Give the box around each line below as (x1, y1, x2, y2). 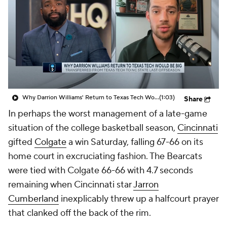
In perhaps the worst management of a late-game (8, 108, 207, 120)
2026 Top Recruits (115, 16, 182, 26)
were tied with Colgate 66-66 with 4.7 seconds (8, 165, 193, 176)
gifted (8, 136, 34, 148)
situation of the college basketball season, (8, 122, 177, 134)
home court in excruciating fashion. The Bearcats (8, 150, 202, 162)
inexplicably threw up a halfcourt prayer (59, 193, 219, 205)
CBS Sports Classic (111, 42, 181, 52)
